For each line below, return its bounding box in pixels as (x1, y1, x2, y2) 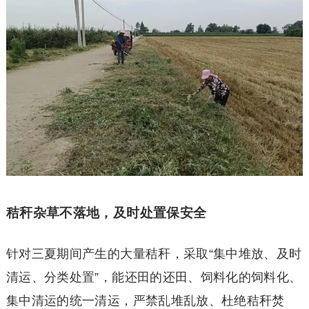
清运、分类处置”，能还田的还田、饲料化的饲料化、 (6, 270, 302, 285)
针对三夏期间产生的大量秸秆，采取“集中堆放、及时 (6, 247, 302, 261)
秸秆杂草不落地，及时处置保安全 (6, 206, 207, 221)
